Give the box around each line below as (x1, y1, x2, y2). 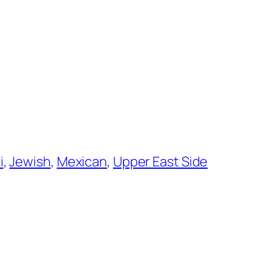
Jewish (9, 152, 51, 171)
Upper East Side (113, 152, 208, 171)
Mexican (56, 152, 108, 171)
